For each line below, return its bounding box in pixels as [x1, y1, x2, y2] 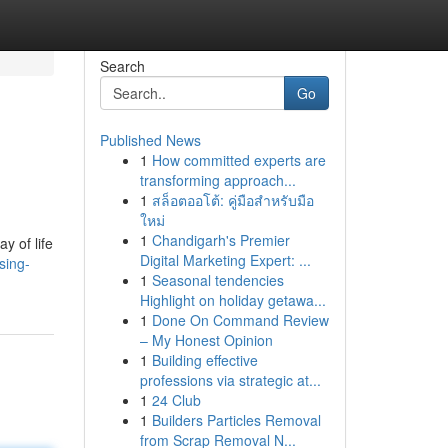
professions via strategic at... [139, 370, 321, 390]
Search [99, 56, 145, 76]
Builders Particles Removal [151, 410, 321, 430]
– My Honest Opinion [139, 330, 273, 350]
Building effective [151, 350, 258, 370]
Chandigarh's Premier [151, 230, 290, 250]
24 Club [151, 390, 201, 410]
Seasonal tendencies [151, 270, 284, 290]
